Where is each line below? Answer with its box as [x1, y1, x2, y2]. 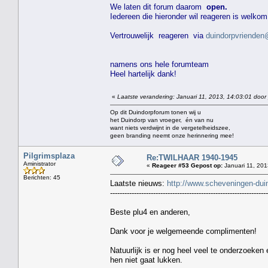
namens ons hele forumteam [110, 59, 209, 69]
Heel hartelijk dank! [110, 69, 176, 78]
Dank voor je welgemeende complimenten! [110, 226, 257, 236]
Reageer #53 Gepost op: [152, 162, 223, 169]
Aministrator [23, 160, 56, 167]
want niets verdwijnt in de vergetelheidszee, [110, 124, 230, 131]
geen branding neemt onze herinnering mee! [110, 132, 234, 139]
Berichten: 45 [23, 173, 60, 181]
